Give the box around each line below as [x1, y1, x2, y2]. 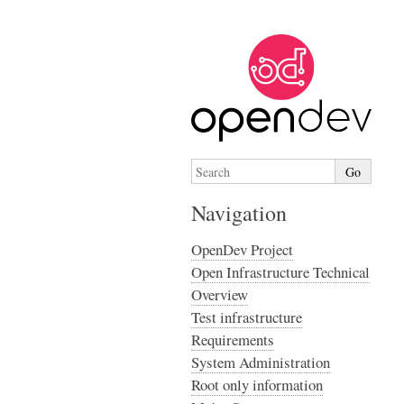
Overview [191, 284, 248, 305]
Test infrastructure [191, 307, 302, 327]
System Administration [191, 352, 330, 372]
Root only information [191, 374, 323, 395]
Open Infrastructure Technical [191, 262, 370, 282]
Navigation [191, 198, 287, 227]
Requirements [191, 329, 274, 350]
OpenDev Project [191, 239, 293, 260]
